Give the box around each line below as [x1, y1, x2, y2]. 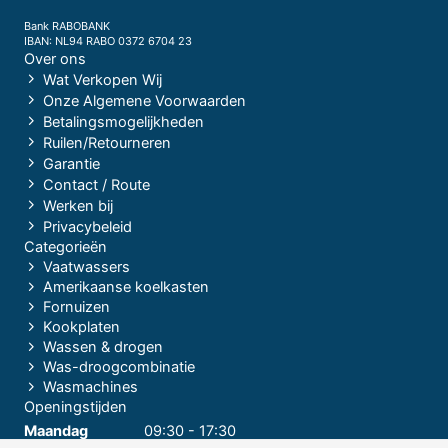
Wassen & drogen [42, 338, 163, 357]
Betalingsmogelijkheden [42, 113, 204, 132]
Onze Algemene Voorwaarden [42, 92, 246, 111]
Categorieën [24, 238, 107, 257]
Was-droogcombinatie [42, 358, 195, 377]
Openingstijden [24, 398, 127, 417]
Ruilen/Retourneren [42, 134, 171, 153]
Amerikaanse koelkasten [42, 278, 209, 297]
